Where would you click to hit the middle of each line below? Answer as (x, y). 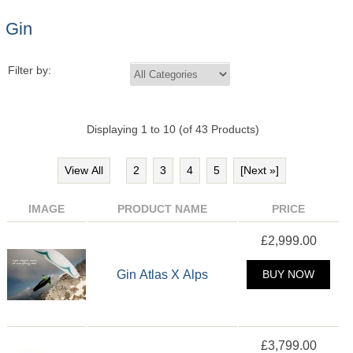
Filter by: (29, 71)
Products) (234, 130)
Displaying (114, 130)
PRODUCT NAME (162, 210)
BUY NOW (289, 275)
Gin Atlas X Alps (162, 275)
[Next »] (259, 171)
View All (84, 171)
